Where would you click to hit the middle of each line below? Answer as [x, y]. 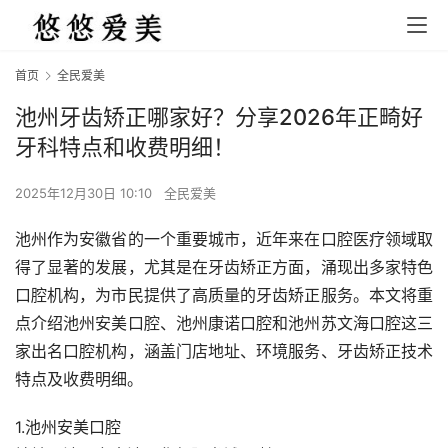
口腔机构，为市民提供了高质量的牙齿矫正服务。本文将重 [224, 295]
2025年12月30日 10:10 [85, 193]
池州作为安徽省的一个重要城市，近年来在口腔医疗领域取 [224, 239]
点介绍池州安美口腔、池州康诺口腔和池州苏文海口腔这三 [224, 323]
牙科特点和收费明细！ [125, 147]
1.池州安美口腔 [68, 427]
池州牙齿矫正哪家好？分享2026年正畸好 [219, 117]
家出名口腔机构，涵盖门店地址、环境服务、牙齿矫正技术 [224, 351]
